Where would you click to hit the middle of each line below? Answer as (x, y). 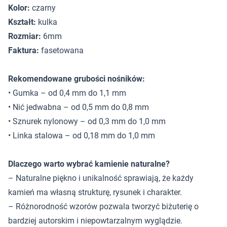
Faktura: (24, 50)
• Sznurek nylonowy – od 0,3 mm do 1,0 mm (87, 121)
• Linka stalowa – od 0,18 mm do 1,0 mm (82, 136)
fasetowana (61, 50)
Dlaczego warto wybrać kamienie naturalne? (89, 164)
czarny (43, 8)
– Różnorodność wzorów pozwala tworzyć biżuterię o (103, 206)
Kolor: (19, 8)
